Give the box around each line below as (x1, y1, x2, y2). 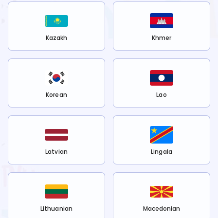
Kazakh (45, 34, 68, 42)
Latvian (45, 147, 68, 156)
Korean (46, 91, 67, 99)
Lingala (151, 147, 172, 156)
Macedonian (143, 204, 181, 213)
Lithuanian (40, 204, 73, 213)
